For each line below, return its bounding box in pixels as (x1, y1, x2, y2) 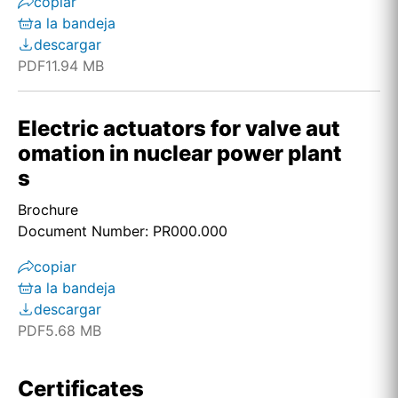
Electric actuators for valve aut (18, 115, 340, 141)
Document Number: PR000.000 (18, 222, 227, 240)
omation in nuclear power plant (18, 140, 342, 166)
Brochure (18, 201, 78, 219)
